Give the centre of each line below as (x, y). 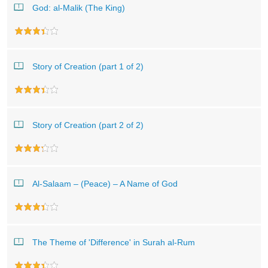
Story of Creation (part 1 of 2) (88, 66)
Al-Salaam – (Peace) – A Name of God (105, 184)
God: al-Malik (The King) (79, 8)
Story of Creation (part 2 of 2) (88, 125)
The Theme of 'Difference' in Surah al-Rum (114, 242)
